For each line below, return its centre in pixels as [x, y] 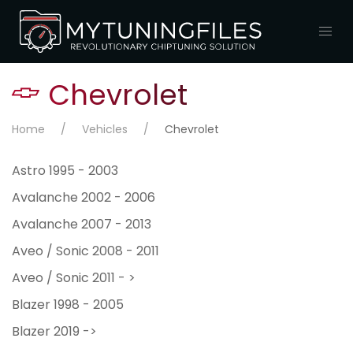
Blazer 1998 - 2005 [68, 306]
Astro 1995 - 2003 [65, 172]
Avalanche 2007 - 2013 [82, 225]
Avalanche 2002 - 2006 [84, 199]
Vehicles [105, 130]
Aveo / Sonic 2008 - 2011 [85, 252]
